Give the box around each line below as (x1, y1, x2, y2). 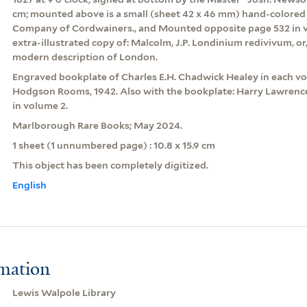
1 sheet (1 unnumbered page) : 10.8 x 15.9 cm (12, 139, 215, 151)
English (12, 179, 47, 191)
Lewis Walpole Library (12, 286, 116, 298)
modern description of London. (12, 51, 158, 62)
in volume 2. (12, 99, 68, 111)
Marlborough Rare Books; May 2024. (12, 119, 182, 131)
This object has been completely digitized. (12, 159, 208, 171)
